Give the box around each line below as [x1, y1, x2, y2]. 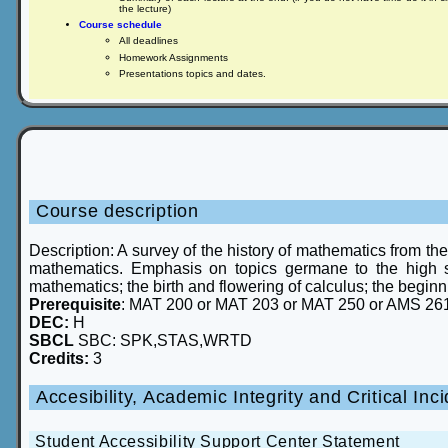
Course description [36, 201, 199, 222]
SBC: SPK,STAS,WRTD [78, 331, 252, 349]
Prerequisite [29, 295, 121, 313]
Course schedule [79, 19, 162, 31]
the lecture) [119, 2, 171, 14]
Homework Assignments [119, 51, 228, 63]
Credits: [29, 349, 93, 367]
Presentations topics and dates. [119, 67, 266, 79]
